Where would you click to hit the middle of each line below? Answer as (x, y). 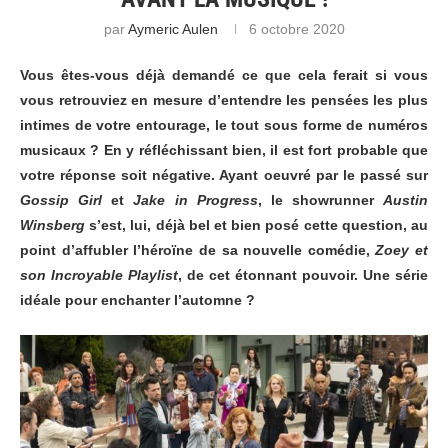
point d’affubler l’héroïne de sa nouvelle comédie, (198, 250)
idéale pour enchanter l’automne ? (137, 300)
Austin (405, 200)
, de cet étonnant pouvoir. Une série (303, 275)
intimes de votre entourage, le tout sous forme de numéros (224, 125)
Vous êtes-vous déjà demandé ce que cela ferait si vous (224, 75)
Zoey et (401, 250)
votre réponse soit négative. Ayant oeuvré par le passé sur (224, 175)
